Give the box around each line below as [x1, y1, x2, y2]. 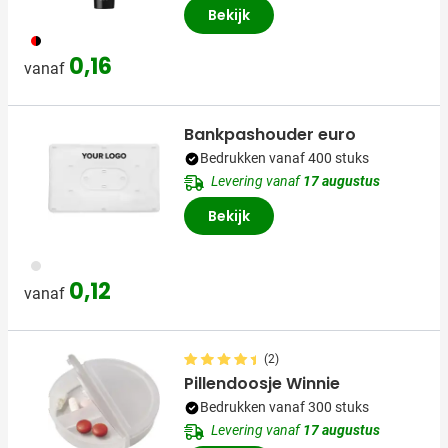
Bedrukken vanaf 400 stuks [200, 150, 369, 167]
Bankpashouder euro [184, 123, 356, 147]
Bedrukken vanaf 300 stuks [200, 399, 369, 416]
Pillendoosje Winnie [184, 372, 340, 396]
